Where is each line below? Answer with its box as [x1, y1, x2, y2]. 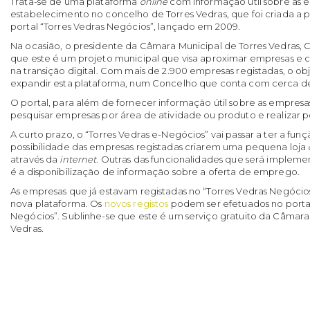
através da [10, 154, 60, 165]
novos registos [104, 198, 169, 210]
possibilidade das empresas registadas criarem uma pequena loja [10, 141, 309, 153]
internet [60, 154, 97, 165]
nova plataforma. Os [10, 198, 104, 210]
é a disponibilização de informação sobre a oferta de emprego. [10, 166, 300, 178]
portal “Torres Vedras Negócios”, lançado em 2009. [10, 21, 241, 33]
